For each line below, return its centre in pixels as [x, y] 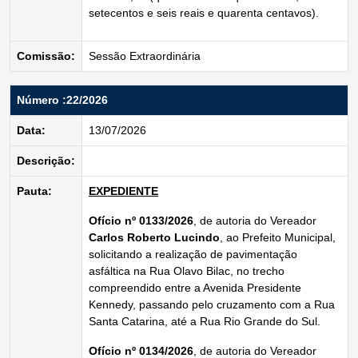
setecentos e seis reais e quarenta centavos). [204, 13]
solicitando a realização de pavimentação [193, 254]
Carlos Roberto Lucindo [154, 237]
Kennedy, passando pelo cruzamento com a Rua [212, 304]
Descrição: [46, 161]
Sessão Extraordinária [145, 56]
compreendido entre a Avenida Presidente [195, 288]
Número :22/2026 [62, 100]
